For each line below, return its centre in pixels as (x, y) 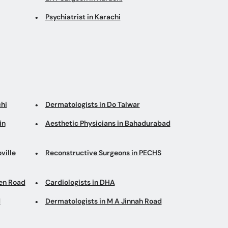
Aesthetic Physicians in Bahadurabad (108, 123)
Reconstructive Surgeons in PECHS (103, 152)
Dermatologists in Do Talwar (92, 104)
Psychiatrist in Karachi (83, 17)
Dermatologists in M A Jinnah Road (103, 201)
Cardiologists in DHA (80, 182)
